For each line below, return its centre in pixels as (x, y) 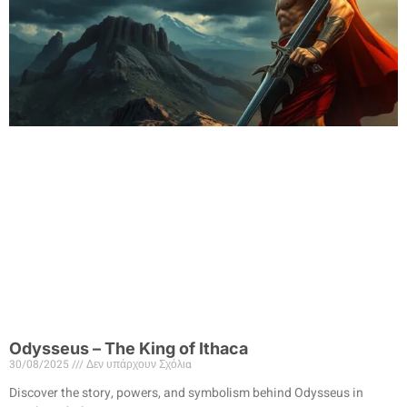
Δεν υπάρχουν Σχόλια (138, 365)
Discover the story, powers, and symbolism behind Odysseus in (186, 393)
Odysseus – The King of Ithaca (129, 349)
